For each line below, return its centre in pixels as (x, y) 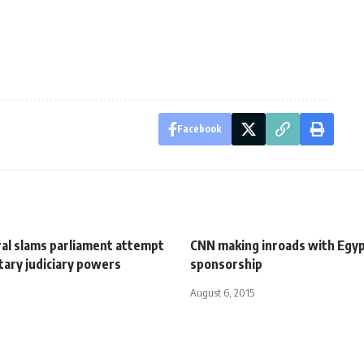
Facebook (199, 128)
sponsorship (226, 264)
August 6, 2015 (222, 292)
